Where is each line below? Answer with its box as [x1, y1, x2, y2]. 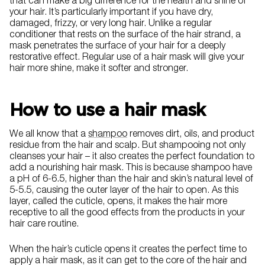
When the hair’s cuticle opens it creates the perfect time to [9, 245, 247, 256]
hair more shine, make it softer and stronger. [9, 64, 188, 75]
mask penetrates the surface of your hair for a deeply [9, 42, 225, 52]
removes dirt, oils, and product [127, 130, 254, 140]
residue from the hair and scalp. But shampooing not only [9, 141, 245, 151]
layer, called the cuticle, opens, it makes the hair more [9, 198, 227, 208]
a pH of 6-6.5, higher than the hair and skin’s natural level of [9, 175, 253, 185]
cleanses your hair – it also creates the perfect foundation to [9, 153, 254, 163]
